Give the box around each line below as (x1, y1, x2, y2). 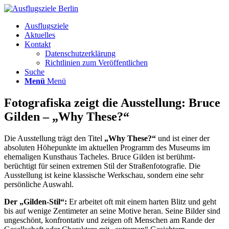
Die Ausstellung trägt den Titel (4, 133, 104, 143)
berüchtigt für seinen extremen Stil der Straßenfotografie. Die (4, 161, 200, 170)
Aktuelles (25, 31, 55, 39)
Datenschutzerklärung (45, 49, 116, 58)
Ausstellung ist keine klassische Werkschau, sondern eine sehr (4, 170, 203, 179)
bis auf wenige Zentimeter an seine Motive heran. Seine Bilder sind (4, 206, 220, 215)
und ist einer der (156, 133, 210, 143)
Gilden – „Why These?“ (4, 109, 129, 123)
